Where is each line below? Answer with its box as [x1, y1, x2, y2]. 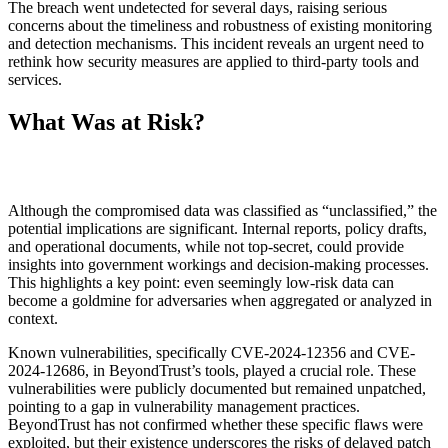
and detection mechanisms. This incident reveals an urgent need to [8, 35, 424, 53]
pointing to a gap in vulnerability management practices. [8, 398, 360, 416]
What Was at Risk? [8, 109, 205, 136]
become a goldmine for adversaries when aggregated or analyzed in [8, 292, 432, 310]
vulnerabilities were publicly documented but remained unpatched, [8, 380, 426, 398]
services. [8, 71, 62, 89]
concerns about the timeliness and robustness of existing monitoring [8, 17, 432, 35]
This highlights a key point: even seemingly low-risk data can [8, 274, 394, 292]
